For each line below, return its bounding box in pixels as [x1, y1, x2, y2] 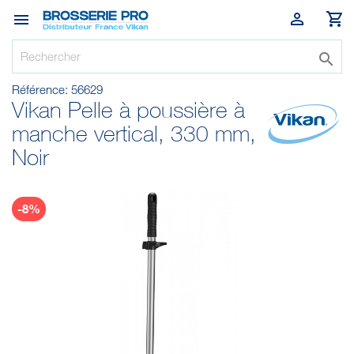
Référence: [12, 82, 68, 96]
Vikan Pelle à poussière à [12, 97, 245, 122]
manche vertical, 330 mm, [12, 121, 256, 146]
